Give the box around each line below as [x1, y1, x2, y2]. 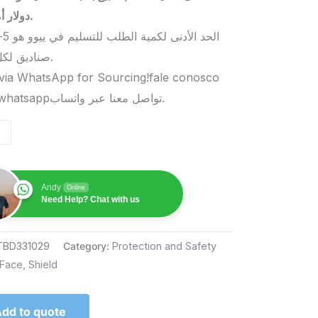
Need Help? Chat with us [41, 194, 141, 204]
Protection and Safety [112, 240, 217, 253]
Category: [63, 240, 113, 253]
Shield [28, 258, 58, 271]
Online [67, 184, 86, 191]
